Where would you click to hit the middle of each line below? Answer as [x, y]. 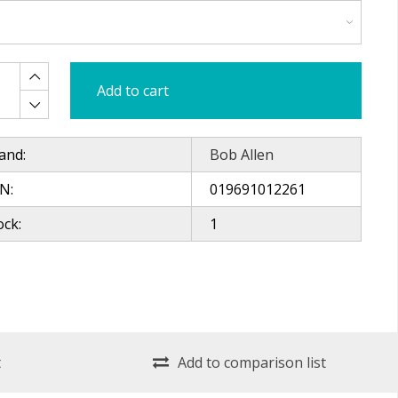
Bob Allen [241, 155]
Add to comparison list [251, 362]
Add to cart [132, 91]
